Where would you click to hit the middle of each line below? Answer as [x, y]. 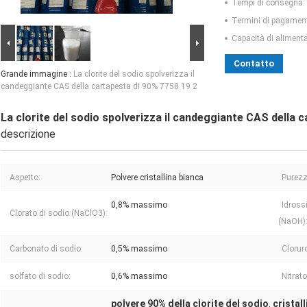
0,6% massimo [139, 277]
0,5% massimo [139, 249]
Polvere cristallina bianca [157, 178]
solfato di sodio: [40, 277]
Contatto [254, 64]
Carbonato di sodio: [46, 249]
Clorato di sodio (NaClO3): [59, 213]
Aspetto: [25, 178]
